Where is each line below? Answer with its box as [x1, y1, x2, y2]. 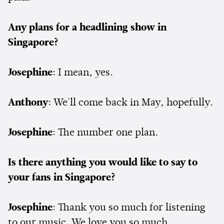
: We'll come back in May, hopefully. [48, 97, 215, 108]
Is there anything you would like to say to [8, 157, 197, 168]
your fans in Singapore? [8, 172, 118, 183]
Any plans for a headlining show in [8, 22, 166, 33]
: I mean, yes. [52, 67, 115, 78]
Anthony [8, 97, 48, 108]
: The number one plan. [52, 127, 165, 138]
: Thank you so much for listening [52, 202, 205, 213]
